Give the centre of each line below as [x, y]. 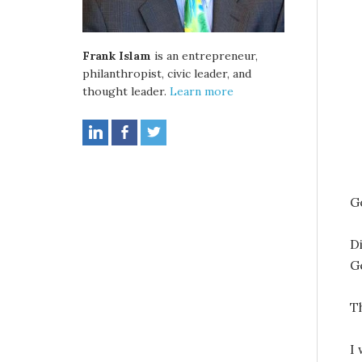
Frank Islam [117, 56]
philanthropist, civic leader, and [167, 74]
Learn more [202, 92]
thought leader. [126, 92]
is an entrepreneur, [204, 56]
